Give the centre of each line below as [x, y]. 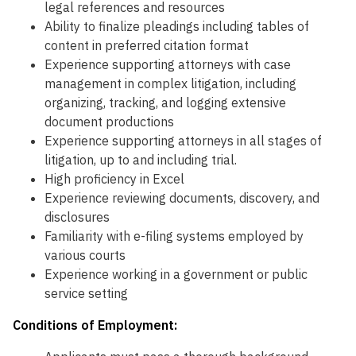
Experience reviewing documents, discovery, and [182, 198]
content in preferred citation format [147, 46]
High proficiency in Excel [114, 179]
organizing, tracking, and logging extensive [165, 103]
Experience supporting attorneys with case [168, 65]
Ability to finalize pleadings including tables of [177, 27]
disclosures [77, 217]
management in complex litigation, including [170, 84]
